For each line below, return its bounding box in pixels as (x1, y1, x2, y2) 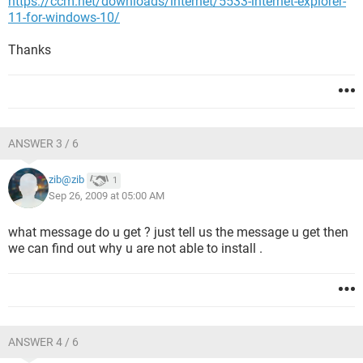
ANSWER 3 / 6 (8, 137, 79, 150)
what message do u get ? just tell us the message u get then (8, 224, 348, 240)
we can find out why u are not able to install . (8, 241, 263, 256)
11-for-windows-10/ (8, 10, 120, 25)
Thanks (8, 42, 51, 58)
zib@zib (49, 173, 84, 186)
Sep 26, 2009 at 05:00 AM (49, 190, 164, 202)
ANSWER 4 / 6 (8, 335, 79, 348)
